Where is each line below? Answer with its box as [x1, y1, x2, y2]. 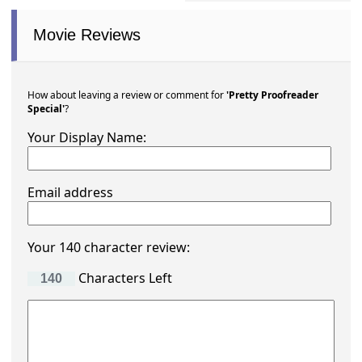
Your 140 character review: [27, 238, 191, 257]
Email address [27, 183, 114, 202]
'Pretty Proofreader [226, 88, 319, 103]
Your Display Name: [27, 128, 147, 147]
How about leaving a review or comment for [27, 88, 227, 103]
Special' [27, 102, 65, 116]
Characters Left [75, 269, 173, 288]
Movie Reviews [33, 26, 141, 44]
